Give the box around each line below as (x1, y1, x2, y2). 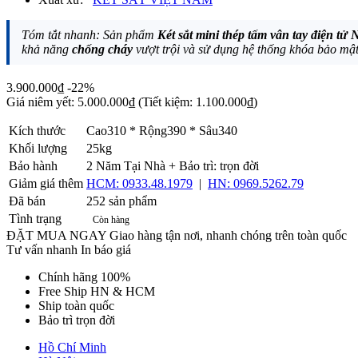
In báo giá (81, 242, 131, 257)
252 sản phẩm (86, 193, 157, 208)
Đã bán (9, 193, 46, 208)
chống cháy (72, 42, 133, 56)
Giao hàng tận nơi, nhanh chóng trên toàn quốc (109, 228, 347, 242)
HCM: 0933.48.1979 (86, 176, 193, 190)
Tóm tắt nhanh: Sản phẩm (22, 27, 157, 42)
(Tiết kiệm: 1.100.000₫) (138, 94, 257, 109)
